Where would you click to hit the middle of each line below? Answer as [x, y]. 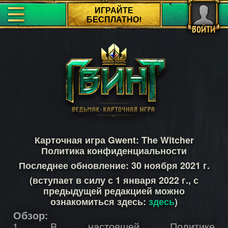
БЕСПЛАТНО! [114, 20]
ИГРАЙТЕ [114, 10]
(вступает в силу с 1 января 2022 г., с [114, 180]
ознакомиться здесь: [99, 202]
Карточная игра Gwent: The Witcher [114, 140]
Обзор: [31, 217]
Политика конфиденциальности [114, 151]
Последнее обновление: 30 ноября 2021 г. [114, 166]
